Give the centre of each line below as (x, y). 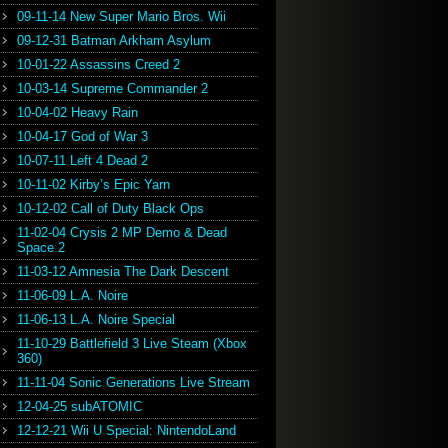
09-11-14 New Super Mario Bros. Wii (121, 16)
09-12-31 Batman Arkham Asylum (114, 40)
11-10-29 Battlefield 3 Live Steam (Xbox (132, 343)
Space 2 (41, 247)
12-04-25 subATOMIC (79, 406)
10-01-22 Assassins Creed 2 (98, 64)
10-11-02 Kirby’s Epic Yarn (93, 184)
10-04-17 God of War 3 (82, 136)
